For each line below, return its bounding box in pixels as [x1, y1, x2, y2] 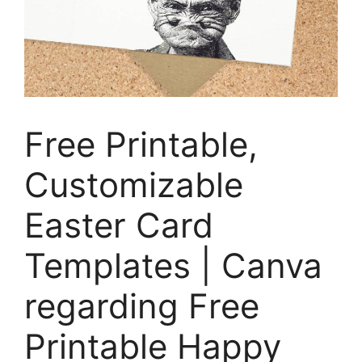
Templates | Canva [24, 245, 322, 286]
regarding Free [24, 285, 259, 326]
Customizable [24, 164, 243, 205]
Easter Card [24, 204, 213, 246]
